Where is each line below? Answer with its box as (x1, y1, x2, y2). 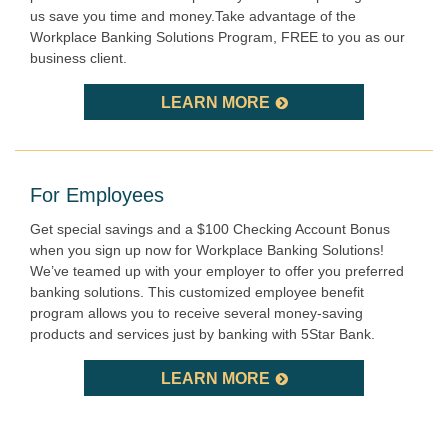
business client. (30, 49, 127, 66)
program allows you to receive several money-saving (30, 304, 363, 321)
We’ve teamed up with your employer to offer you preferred (30, 262, 404, 279)
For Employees (30, 183, 164, 206)
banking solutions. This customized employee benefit (30, 283, 364, 300)
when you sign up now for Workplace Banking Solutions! (30, 241, 384, 258)
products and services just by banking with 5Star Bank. (30, 325, 375, 342)
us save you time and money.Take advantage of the (30, 7, 356, 24)
